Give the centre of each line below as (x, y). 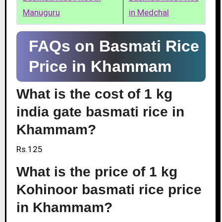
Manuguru (41, 13)
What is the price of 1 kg (97, 171)
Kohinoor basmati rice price (109, 189)
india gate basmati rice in (100, 111)
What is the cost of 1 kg (94, 94)
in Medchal (149, 13)
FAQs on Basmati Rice (114, 46)
